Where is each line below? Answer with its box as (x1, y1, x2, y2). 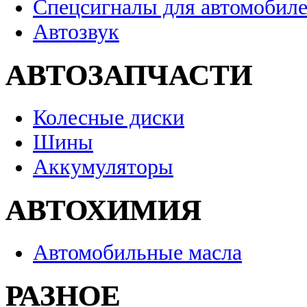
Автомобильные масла (33, 240, 242, 265)
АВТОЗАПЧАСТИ (5, 59, 252, 92)
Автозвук (33, 20, 119, 45)
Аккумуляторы (33, 155, 173, 180)
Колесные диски (33, 106, 184, 130)
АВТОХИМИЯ (5, 194, 201, 227)
